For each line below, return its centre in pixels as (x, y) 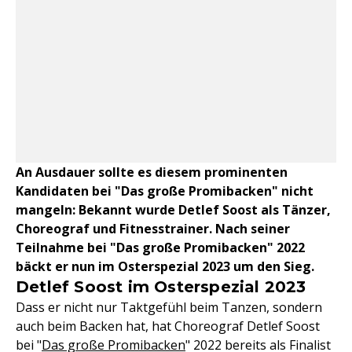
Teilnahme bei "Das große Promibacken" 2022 (160, 247)
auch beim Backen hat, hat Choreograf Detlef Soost (168, 326)
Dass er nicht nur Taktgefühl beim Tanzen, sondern (169, 307)
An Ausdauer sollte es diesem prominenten (152, 172)
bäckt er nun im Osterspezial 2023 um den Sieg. (165, 266)
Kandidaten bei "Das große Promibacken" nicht (165, 191)
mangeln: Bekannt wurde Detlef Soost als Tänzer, (173, 209)
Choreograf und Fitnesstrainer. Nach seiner (153, 228)
